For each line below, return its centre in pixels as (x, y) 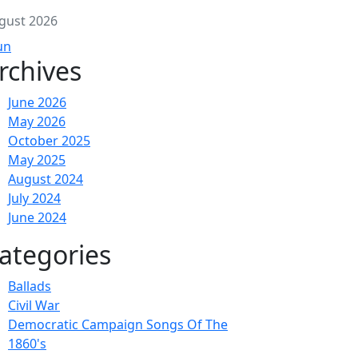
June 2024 (37, 217)
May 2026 (37, 121)
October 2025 (49, 141)
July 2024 (34, 198)
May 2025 (37, 160)
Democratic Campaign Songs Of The (118, 324)
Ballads (30, 286)
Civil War (34, 305)
